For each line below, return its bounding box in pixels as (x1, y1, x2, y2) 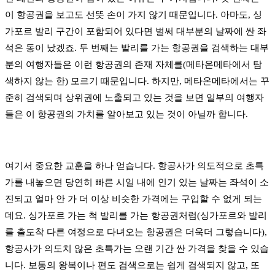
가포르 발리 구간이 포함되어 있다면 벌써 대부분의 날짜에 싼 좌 (5, 26, 266, 37)
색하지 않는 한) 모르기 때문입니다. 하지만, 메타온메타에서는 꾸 (5, 76, 269, 87)
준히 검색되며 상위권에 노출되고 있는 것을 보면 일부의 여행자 (5, 93, 264, 103)
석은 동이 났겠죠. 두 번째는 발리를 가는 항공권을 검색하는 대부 (5, 43, 269, 53)
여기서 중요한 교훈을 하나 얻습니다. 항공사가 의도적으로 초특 (5, 161, 264, 171)
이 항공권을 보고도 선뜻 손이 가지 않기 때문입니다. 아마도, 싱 (5, 10, 262, 20)
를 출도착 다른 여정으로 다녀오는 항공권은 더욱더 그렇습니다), (5, 227, 267, 238)
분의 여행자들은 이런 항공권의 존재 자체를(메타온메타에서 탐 (5, 60, 262, 70)
